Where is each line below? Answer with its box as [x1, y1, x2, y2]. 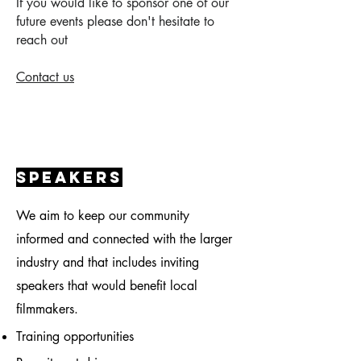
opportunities [64, 328, 134, 345]
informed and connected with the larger [16, 230, 232, 247]
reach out [16, 31, 68, 48]
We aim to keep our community [16, 207, 189, 224]
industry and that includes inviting [16, 254, 199, 271]
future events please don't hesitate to [16, 13, 214, 30]
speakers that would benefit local [16, 277, 197, 294]
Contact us [16, 68, 74, 85]
